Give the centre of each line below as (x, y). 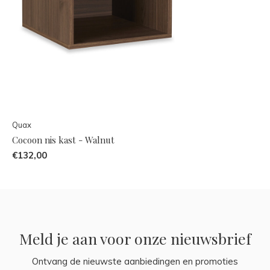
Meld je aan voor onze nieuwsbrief (135, 238)
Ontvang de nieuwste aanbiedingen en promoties (135, 261)
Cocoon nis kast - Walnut (63, 140)
